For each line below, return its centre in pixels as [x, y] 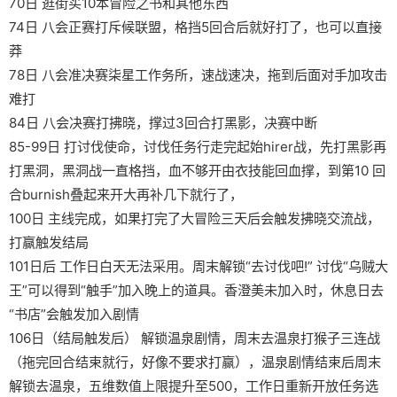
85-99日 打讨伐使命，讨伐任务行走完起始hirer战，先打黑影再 [197, 146]
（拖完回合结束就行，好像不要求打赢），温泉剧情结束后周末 [195, 362]
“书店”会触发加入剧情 [74, 314]
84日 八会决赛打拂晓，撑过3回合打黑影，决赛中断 [163, 122]
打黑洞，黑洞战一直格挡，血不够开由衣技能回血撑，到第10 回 [197, 170]
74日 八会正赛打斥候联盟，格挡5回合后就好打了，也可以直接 [195, 27]
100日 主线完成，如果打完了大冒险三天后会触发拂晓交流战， [194, 218]
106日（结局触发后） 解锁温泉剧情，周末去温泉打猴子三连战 [194, 338]
